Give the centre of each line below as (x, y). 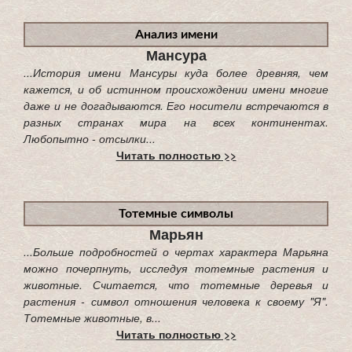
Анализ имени (176, 34)
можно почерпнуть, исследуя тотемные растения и (176, 268)
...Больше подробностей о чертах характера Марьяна (176, 251)
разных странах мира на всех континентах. (176, 121)
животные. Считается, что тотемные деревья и (176, 284)
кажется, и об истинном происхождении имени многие (176, 88)
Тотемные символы (176, 213)
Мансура (176, 55)
